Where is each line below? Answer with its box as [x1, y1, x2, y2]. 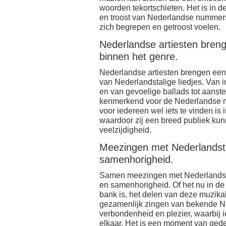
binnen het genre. [99, 50, 178, 63]
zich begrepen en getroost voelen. [99, 22, 220, 32]
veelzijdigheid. [99, 125, 151, 135]
